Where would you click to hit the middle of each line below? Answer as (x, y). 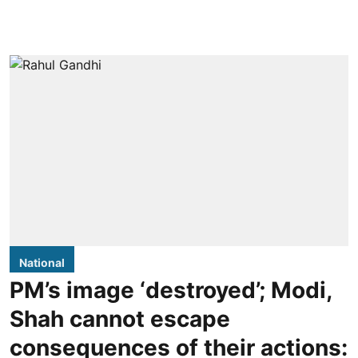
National (42, 262)
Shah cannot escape (120, 318)
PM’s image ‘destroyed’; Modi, (171, 290)
